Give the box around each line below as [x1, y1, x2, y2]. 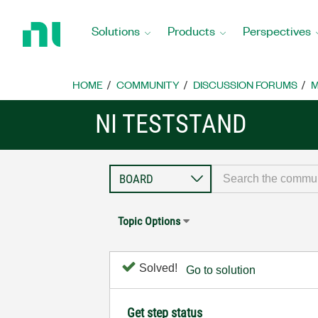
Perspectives [243, 22, 311, 38]
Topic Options [118, 214, 181, 228]
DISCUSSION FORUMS [193, 77, 297, 92]
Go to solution [186, 264, 256, 276]
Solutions [92, 22, 140, 38]
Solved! [136, 262, 178, 274]
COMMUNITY [116, 77, 180, 92]
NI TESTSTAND [95, 109, 248, 139]
